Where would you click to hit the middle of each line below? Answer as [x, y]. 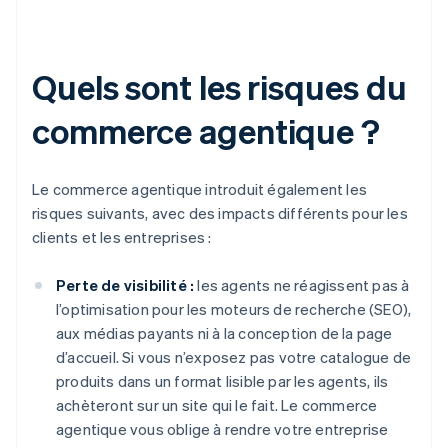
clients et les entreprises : [122, 237]
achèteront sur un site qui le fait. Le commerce [217, 405]
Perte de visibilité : [125, 285]
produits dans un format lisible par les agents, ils [222, 381]
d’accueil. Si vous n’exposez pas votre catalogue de [234, 357]
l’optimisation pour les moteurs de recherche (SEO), [234, 309]
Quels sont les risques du [219, 87]
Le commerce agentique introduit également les [200, 189]
